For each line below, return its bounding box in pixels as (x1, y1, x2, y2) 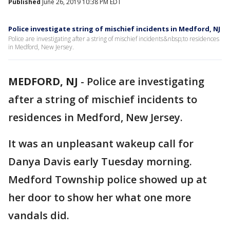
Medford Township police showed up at (8, 172, 207, 186)
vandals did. (8, 208, 69, 222)
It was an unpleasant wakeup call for (8, 137, 194, 150)
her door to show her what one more (8, 190, 191, 204)
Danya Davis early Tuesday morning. (8, 155, 192, 168)
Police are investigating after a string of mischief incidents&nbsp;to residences (8, 34, 219, 43)
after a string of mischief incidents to (8, 92, 197, 106)
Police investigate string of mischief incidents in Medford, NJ (8, 24, 220, 33)
